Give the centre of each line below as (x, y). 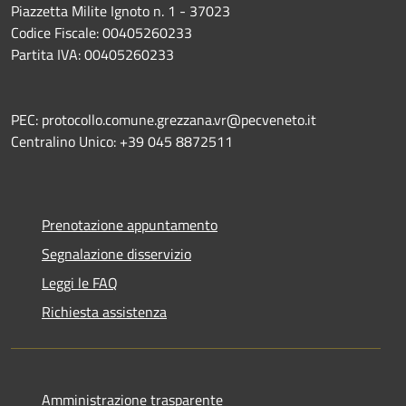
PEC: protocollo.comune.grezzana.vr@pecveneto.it (165, 119)
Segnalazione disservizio (116, 253)
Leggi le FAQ (80, 282)
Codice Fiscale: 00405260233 (101, 32)
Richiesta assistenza (104, 311)
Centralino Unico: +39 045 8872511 (122, 141)
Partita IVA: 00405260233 (92, 54)
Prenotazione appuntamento (130, 224)
